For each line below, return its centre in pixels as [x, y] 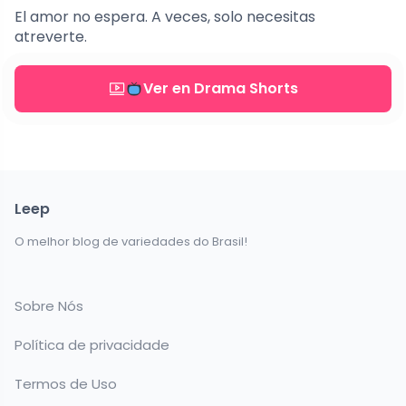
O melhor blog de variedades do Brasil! [131, 242]
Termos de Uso [66, 384]
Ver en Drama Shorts [220, 89]
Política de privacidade [92, 345]
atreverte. [51, 37]
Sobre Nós [49, 306]
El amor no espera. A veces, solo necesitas [165, 17]
